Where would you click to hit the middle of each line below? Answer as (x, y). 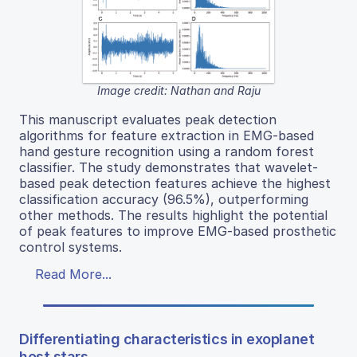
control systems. (71, 247)
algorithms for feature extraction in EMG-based (167, 136)
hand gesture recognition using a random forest (167, 152)
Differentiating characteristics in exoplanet (167, 339)
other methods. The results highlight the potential (173, 216)
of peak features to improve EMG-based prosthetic (178, 231)
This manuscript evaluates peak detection (148, 120)
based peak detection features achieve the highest (175, 184)
